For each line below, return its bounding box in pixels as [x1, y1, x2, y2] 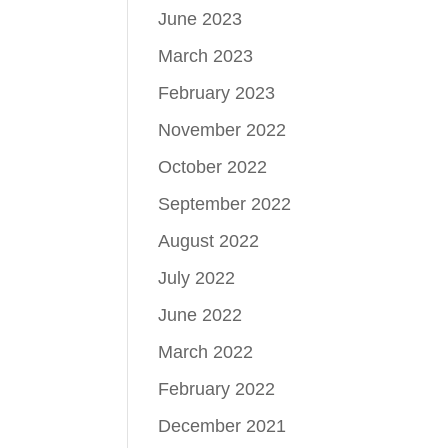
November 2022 [158, 119, 287, 140]
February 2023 [158, 82, 276, 103]
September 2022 [158, 193, 292, 214]
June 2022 [158, 304, 243, 325]
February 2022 [158, 378, 276, 399]
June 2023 [158, 8, 243, 29]
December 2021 [158, 415, 287, 436]
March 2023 [158, 45, 254, 66]
